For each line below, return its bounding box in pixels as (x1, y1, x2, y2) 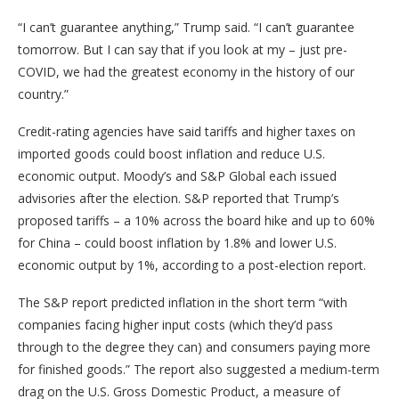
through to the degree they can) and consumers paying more (18, 338, 370, 356)
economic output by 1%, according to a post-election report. (18, 256, 366, 274)
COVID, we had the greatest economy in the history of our (18, 63, 354, 81)
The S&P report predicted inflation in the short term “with (18, 294, 347, 312)
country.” (18, 85, 69, 103)
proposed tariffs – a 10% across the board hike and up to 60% (18, 212, 375, 230)
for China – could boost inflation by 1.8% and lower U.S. (18, 234, 337, 252)
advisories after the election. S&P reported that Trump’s (18, 190, 339, 208)
